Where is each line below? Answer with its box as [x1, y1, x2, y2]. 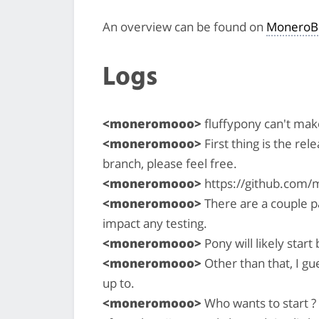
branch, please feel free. [103, 155, 237, 172]
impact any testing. [103, 214, 207, 231]
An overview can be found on [103, 18, 266, 35]
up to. [103, 274, 135, 291]
